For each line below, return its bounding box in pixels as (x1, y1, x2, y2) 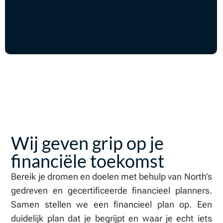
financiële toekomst (11, 149, 165, 172)
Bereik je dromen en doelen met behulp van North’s (11, 171, 212, 182)
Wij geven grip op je (11, 131, 164, 154)
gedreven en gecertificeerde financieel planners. (11, 185, 212, 196)
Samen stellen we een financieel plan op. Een (11, 199, 212, 210)
